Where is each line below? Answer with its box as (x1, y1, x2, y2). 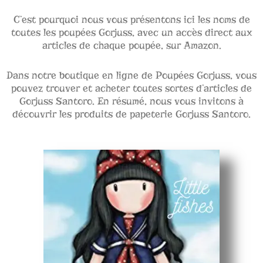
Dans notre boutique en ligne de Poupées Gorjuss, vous (6, 69, 257, 82)
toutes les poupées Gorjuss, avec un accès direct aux (11, 26, 252, 39)
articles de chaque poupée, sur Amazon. (42, 39, 221, 52)
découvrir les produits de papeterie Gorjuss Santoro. (12, 108, 251, 121)
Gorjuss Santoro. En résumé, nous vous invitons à (19, 95, 244, 108)
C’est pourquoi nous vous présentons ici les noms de (13, 14, 250, 26)
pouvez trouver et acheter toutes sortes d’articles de (11, 82, 252, 95)
